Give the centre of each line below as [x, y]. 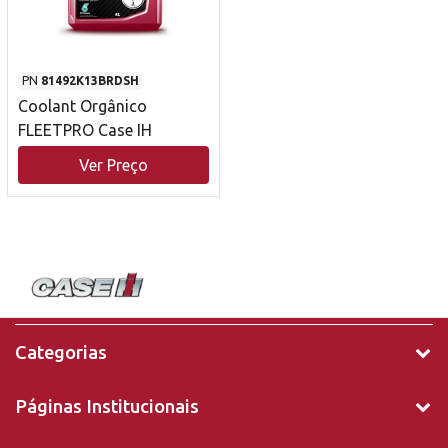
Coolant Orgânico [82, 106]
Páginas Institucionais [107, 406]
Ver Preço [113, 165]
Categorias [61, 352]
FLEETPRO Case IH [85, 130]
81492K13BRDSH [90, 81]
